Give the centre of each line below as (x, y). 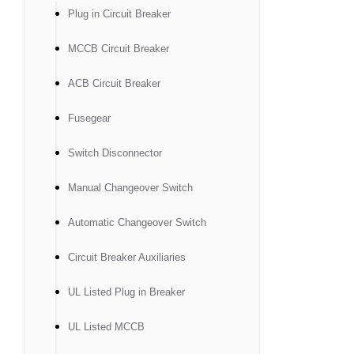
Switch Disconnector (115, 153)
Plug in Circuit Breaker (119, 14)
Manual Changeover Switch (130, 188)
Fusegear (89, 118)
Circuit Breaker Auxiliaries (127, 257)
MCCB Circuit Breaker (119, 49)
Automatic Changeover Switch (137, 222)
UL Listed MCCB (106, 327)
